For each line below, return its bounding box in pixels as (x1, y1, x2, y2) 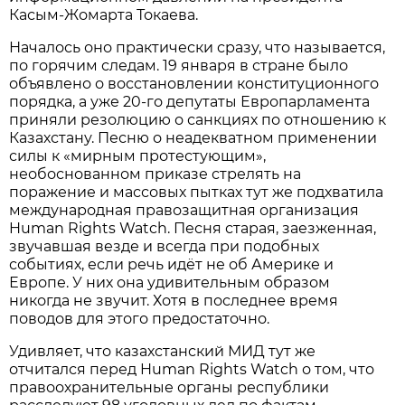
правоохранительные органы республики (9, 378, 330, 396)
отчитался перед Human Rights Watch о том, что (9, 360, 375, 378)
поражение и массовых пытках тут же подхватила (9, 183, 384, 201)
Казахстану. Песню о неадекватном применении (9, 128, 378, 146)
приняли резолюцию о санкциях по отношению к (9, 110, 387, 128)
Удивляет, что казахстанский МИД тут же (9, 342, 316, 360)
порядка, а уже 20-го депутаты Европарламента (9, 92, 371, 110)
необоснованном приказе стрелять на (9, 165, 302, 183)
